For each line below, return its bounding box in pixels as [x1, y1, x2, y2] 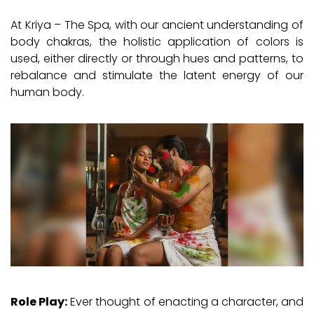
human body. [11, 83, 84, 100]
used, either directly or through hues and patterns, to [11, 50, 303, 67]
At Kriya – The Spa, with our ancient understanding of [11, 16, 303, 33]
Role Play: [11, 293, 68, 310]
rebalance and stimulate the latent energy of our [11, 67, 303, 83]
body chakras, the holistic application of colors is [11, 33, 303, 50]
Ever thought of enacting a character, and [67, 293, 303, 310]
